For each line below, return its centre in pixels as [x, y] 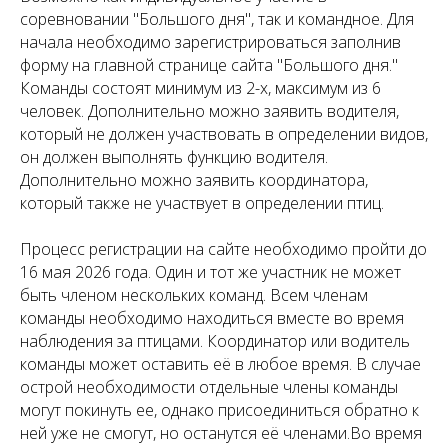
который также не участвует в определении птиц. [202, 202]
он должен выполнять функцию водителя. [174, 156]
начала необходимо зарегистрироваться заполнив [210, 41]
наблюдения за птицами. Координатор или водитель [215, 340]
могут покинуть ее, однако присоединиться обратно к [219, 409]
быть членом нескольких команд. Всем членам [194, 294]
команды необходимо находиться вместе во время [212, 317]
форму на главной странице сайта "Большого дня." [209, 64]
